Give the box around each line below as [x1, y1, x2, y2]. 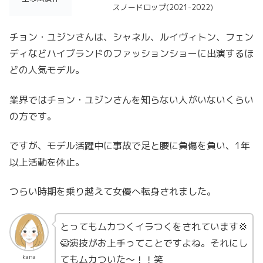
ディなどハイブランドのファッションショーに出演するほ [9, 47, 254, 60]
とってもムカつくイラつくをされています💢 [59, 220, 248, 233]
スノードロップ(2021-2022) [112, 1, 213, 12]
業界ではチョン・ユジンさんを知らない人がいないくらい [9, 93, 254, 106]
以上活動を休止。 [9, 155, 85, 168]
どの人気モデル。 [9, 63, 85, 77]
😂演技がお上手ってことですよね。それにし [59, 236, 248, 249]
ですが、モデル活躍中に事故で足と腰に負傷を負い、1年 [9, 139, 250, 152]
